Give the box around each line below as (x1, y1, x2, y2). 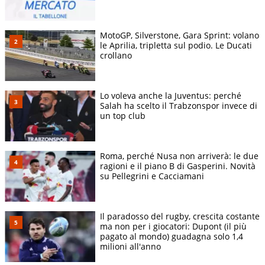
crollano (100, 49, 132, 61)
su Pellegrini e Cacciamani (100, 170, 204, 182)
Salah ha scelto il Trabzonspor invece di (100, 100, 257, 112)
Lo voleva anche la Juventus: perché (100, 90, 241, 102)
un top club (100, 110, 146, 122)
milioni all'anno (100, 241, 161, 253)
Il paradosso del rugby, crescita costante (100, 211, 260, 222)
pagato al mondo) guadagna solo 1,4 (100, 231, 243, 243)
